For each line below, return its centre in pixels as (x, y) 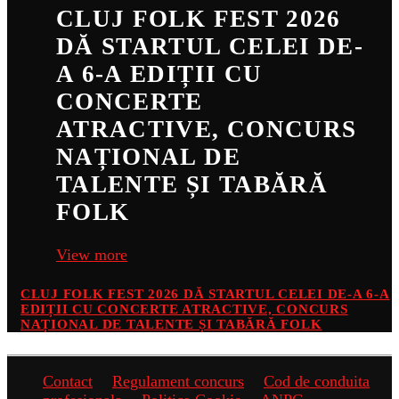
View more (92, 255)
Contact (68, 381)
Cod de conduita (317, 381)
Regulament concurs (178, 381)
